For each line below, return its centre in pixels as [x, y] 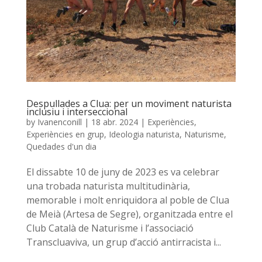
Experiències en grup [65, 135]
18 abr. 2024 [114, 122]
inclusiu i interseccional [77, 112]
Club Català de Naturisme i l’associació [110, 228]
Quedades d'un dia [61, 147]
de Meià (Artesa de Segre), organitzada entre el [129, 214]
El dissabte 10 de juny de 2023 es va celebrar [123, 172]
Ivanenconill [59, 122]
